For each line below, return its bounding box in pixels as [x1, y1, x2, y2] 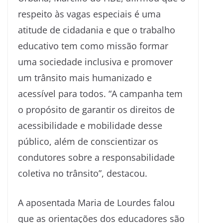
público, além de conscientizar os [18, 135, 158, 147]
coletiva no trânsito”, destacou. [18, 167, 147, 179]
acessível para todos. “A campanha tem [18, 87, 183, 100]
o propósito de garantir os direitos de [18, 103, 175, 115]
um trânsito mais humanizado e [18, 71, 152, 84]
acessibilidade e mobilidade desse [18, 119, 162, 131]
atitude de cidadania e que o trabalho [18, 23, 175, 36]
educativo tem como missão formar [18, 39, 168, 52]
